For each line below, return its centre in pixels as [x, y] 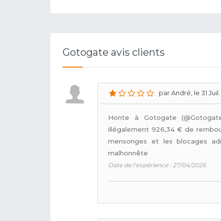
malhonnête [128, 153]
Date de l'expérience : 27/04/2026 [157, 165]
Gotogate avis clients [114, 52]
